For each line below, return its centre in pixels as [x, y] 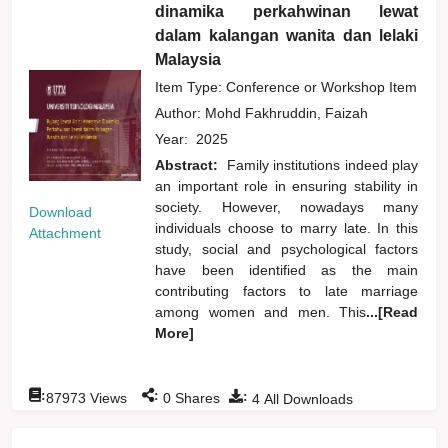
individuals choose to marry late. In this [287, 227]
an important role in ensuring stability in [287, 185]
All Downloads [307, 398]
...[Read [392, 311]
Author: [180, 112]
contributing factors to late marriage [287, 290]
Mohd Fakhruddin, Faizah [289, 112]
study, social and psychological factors [287, 248]
